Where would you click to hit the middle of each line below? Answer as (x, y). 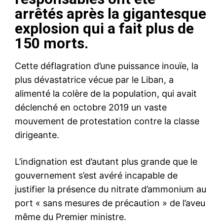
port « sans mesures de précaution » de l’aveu (110, 203)
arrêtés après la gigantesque (110, 13)
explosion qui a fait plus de (104, 28)
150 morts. (52, 43)
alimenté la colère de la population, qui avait (106, 93)
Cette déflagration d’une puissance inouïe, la (107, 66)
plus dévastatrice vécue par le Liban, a (94, 79)
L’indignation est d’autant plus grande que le (106, 161)
